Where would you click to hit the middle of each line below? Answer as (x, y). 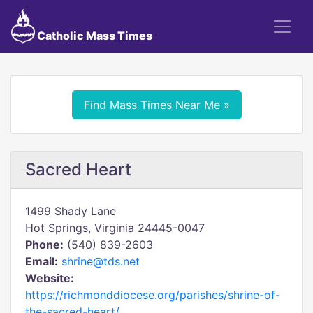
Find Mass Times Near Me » (156, 105)
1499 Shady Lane (71, 211)
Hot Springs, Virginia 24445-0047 (115, 228)
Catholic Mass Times (93, 36)
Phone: (44, 245)
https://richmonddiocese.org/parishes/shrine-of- (153, 295)
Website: (50, 278)
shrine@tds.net (101, 261)
